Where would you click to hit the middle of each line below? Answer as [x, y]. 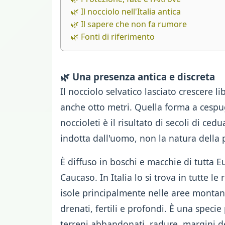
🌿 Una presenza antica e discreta [138, 77]
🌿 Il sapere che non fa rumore [129, 24]
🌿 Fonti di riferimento [113, 37]
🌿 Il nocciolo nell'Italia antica [126, 12]
